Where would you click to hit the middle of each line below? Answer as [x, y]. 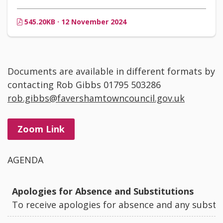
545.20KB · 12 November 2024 [74, 22]
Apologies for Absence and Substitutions [103, 191]
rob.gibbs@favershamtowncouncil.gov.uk [96, 98]
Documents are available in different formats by [111, 71]
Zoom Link [41, 129]
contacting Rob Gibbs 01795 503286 [84, 85]
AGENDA [25, 160]
